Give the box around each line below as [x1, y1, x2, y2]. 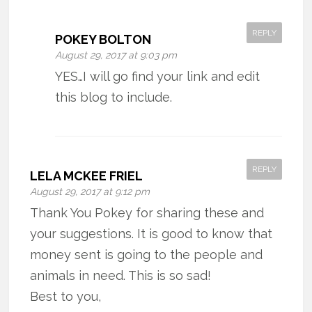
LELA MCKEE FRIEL [30, 168, 143, 183]
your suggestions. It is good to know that [30, 226, 273, 241]
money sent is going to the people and [30, 247, 263, 262]
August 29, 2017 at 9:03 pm [55, 49, 178, 61]
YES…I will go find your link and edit [55, 68, 260, 84]
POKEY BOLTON [55, 31, 152, 47]
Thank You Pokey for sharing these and [30, 205, 265, 220]
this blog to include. [55, 89, 173, 104]
